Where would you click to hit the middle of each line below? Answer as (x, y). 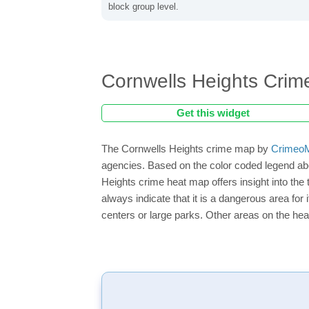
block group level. (143, 7)
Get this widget (213, 113)
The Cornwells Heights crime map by (186, 149)
